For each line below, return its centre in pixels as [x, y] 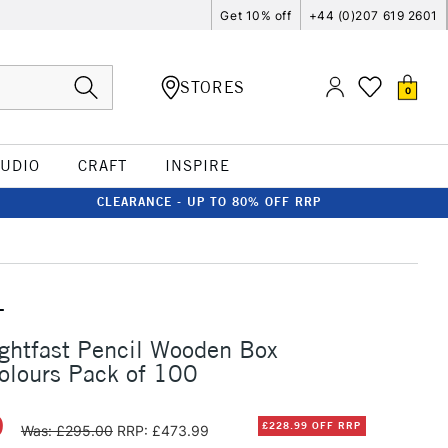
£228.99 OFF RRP [312, 426]
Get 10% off [256, 15]
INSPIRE [197, 165]
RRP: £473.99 [162, 430]
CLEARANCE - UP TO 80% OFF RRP [209, 201]
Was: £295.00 [66, 430]
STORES [212, 86]
